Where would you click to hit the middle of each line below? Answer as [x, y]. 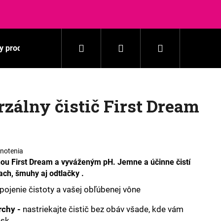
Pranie [68, 48]
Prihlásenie [148, 48]
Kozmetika [195, 48]
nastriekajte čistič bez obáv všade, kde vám [102, 209]
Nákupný [182, 48]
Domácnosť [128, 48]
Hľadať [98, 48]
